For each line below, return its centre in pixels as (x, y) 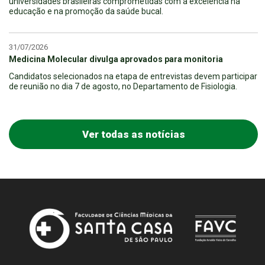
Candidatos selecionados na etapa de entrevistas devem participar (133, 76)
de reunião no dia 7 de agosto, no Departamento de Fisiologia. (123, 86)
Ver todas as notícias (133, 134)
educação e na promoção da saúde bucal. (86, 11)
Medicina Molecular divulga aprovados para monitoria (116, 59)
